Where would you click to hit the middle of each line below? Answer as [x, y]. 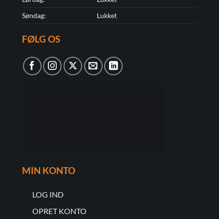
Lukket [107, 16]
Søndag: [34, 16]
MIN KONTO [48, 170]
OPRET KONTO [59, 211]
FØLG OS [41, 39]
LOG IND [48, 194]
